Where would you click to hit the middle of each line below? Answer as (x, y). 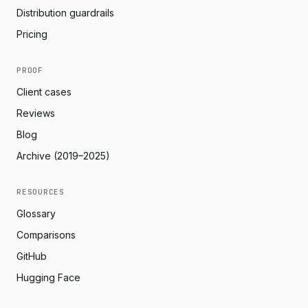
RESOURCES (41, 192)
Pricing (32, 34)
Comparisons (46, 235)
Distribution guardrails (65, 13)
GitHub (32, 256)
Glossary (36, 213)
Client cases (44, 92)
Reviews (36, 113)
